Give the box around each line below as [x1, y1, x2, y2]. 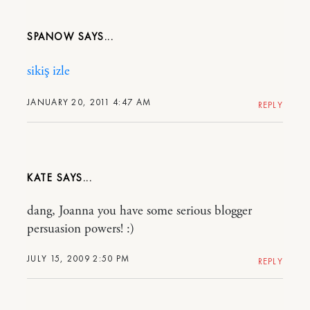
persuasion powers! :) [27, 220, 134, 237]
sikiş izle [27, 62, 70, 80]
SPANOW [27, 29, 78, 44]
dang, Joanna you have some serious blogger [27, 202, 252, 219]
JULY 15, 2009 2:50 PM [27, 252, 130, 264]
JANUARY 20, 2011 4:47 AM [27, 95, 152, 108]
